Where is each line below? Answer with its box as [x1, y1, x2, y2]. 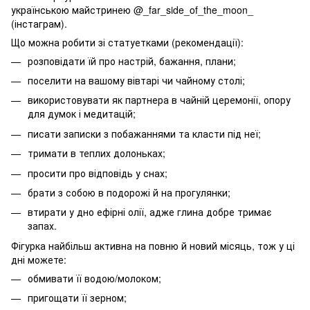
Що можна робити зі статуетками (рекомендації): [11, 35, 244, 49]
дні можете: [11, 252, 66, 266]
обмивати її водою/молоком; [28, 271, 161, 285]
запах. [28, 219, 57, 233]
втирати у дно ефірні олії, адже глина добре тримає [28, 205, 271, 219]
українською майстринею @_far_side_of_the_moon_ [11, 2, 253, 17]
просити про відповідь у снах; [28, 165, 167, 180]
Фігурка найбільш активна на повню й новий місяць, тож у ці [11, 238, 295, 253]
